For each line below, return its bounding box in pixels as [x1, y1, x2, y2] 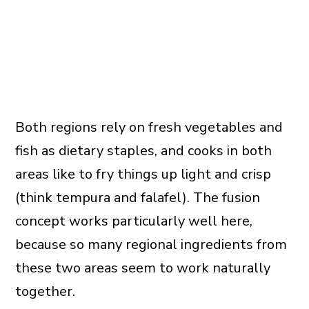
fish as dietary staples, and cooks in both [14, 141, 272, 161]
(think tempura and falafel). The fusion [14, 188, 260, 208]
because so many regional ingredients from [14, 235, 287, 255]
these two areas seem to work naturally [14, 259, 270, 278]
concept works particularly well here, [14, 212, 252, 231]
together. [14, 282, 75, 301]
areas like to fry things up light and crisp [14, 165, 271, 184]
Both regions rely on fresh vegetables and [14, 118, 283, 137]
